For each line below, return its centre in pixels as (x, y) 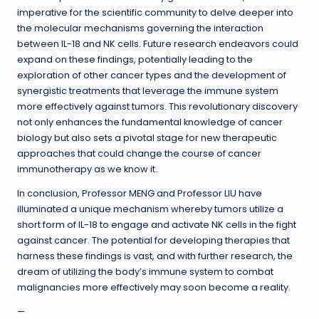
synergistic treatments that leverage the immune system (148, 91)
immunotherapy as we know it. (87, 169)
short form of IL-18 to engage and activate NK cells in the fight (157, 225)
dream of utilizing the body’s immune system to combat (145, 272)
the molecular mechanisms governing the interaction (140, 28)
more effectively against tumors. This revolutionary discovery (157, 107)
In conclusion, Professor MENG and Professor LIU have (140, 194)
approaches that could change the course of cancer (139, 154)
